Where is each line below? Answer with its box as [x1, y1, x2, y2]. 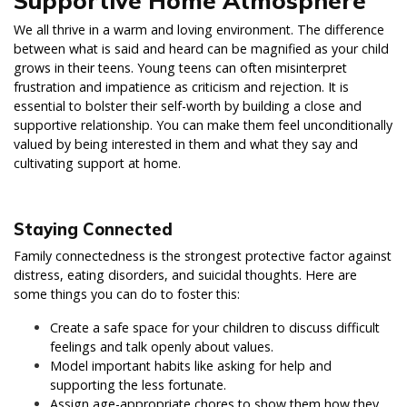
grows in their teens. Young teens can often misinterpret [14, 59, 347, 77]
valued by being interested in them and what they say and [14, 135, 358, 154]
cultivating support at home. [14, 154, 181, 173]
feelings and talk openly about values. [50, 338, 273, 356]
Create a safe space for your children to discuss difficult [50, 319, 380, 337]
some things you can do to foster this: [14, 285, 240, 303]
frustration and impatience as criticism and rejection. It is [14, 78, 349, 96]
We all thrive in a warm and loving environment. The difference [14, 21, 384, 39]
